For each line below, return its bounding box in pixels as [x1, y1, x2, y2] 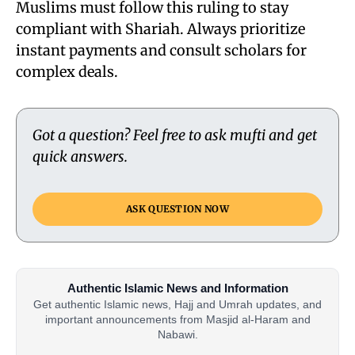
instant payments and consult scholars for [16, 41, 307, 59]
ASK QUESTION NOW [126, 203, 229, 215]
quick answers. [32, 147, 128, 166]
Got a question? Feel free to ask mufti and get [32, 126, 317, 144]
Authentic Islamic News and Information [67, 281, 288, 295]
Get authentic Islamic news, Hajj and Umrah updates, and [33, 298, 322, 311]
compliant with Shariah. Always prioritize [16, 20, 305, 38]
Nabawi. [157, 328, 198, 342]
